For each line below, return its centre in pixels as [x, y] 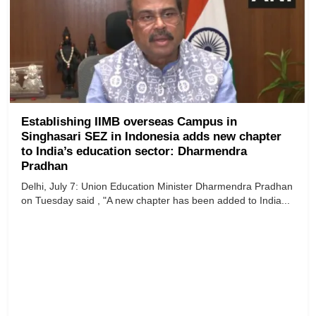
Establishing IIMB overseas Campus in [129, 122]
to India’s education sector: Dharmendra [134, 152]
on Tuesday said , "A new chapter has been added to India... [156, 201]
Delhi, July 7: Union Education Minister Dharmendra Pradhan [157, 187]
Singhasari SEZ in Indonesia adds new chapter [151, 137]
